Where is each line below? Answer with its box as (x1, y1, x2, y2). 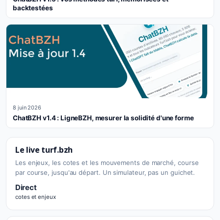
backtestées (13, 4, 53, 12)
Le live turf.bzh (15, 144, 73, 155)
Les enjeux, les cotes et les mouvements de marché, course (15, 159, 199, 166)
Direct (15, 183, 37, 192)
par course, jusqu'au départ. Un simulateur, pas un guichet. (15, 168, 195, 176)
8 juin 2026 (13, 104, 42, 111)
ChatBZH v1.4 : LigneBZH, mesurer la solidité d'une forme (13, 114, 194, 122)
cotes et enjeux (15, 193, 56, 200)
